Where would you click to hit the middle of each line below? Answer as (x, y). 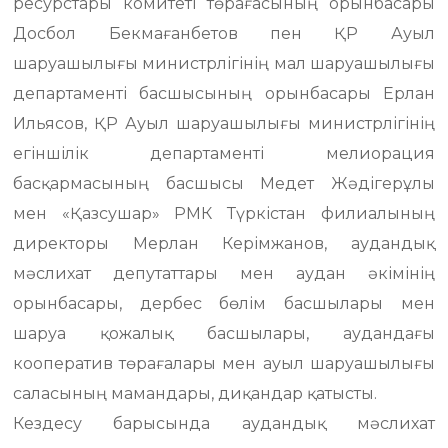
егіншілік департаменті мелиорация (224, 153)
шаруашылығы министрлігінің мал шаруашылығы (224, 63)
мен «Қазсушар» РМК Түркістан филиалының (224, 213)
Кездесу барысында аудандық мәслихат (224, 423)
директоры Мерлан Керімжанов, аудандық (224, 243)
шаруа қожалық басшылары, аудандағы (224, 333)
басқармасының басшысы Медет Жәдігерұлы (224, 183)
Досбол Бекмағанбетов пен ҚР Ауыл (224, 33)
